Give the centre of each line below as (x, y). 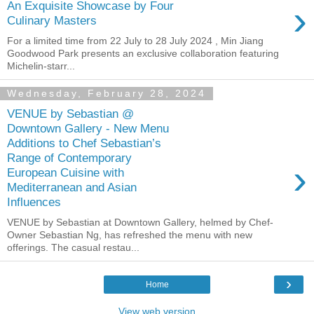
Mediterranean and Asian (72, 187)
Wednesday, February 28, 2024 (107, 94)
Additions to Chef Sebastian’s (84, 143)
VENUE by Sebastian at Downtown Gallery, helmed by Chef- (140, 223)
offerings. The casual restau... (73, 248)
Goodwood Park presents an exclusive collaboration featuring (143, 53)
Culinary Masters (52, 21)
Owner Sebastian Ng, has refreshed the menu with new (130, 235)
